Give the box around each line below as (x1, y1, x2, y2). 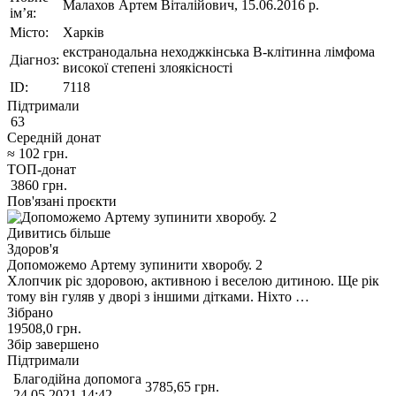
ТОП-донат (7, 161, 76, 177)
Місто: (10, 24, 49, 40)
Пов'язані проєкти (7, 193, 117, 209)
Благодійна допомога (13, 370, 141, 386)
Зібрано (7, 304, 53, 320)
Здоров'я (7, 240, 58, 256)
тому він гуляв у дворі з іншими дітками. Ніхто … (7, 288, 309, 304)
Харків (63, 24, 104, 40)
